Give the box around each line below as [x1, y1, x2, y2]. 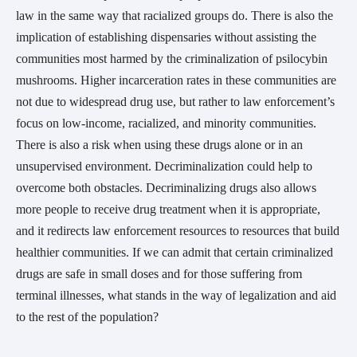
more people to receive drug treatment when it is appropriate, [16, 202, 320, 217]
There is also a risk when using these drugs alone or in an [16, 138, 303, 152]
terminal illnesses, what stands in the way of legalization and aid [16, 288, 336, 303]
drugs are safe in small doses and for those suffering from [16, 267, 302, 281]
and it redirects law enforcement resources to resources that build [16, 224, 339, 238]
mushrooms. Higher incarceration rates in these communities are [16, 73, 336, 88]
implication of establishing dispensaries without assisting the [16, 30, 316, 45]
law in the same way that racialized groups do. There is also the [16, 9, 333, 23]
